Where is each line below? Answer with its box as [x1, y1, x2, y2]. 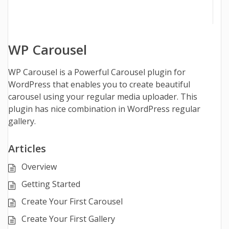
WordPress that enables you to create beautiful [8, 79, 190, 90]
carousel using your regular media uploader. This [8, 91, 197, 102]
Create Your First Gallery [21, 213, 115, 224]
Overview [21, 161, 57, 172]
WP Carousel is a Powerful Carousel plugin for [8, 66, 186, 78]
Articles [8, 142, 46, 155]
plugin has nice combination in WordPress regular [8, 103, 200, 114]
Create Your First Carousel [21, 196, 123, 207]
